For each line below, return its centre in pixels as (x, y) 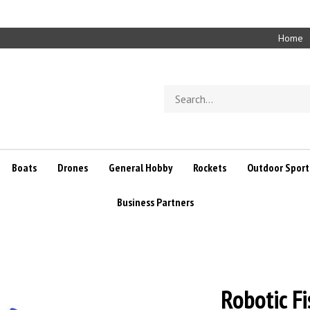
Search (179, 91)
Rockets (209, 167)
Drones (72, 167)
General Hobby (140, 167)
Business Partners (155, 202)
